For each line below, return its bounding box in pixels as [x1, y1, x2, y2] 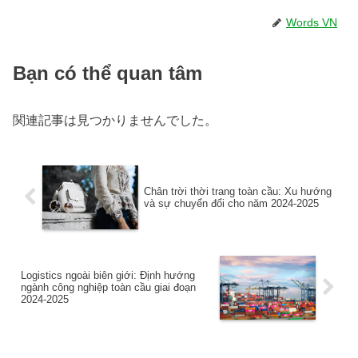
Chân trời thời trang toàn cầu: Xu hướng [143, 185, 332, 197]
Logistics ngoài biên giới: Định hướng [21, 269, 195, 282]
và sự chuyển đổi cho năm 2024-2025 [143, 197, 319, 209]
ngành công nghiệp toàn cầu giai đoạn [21, 281, 196, 294]
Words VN [286, 16, 337, 30]
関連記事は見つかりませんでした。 [13, 113, 217, 127]
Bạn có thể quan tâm [13, 62, 202, 84]
